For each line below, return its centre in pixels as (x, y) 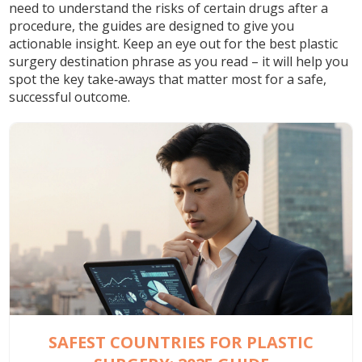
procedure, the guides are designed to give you (152, 26)
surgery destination (69, 61)
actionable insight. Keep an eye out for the (139, 44)
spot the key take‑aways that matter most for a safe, (168, 79)
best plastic (304, 44)
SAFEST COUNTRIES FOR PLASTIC (181, 343)
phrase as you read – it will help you (239, 61)
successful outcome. (70, 97)
